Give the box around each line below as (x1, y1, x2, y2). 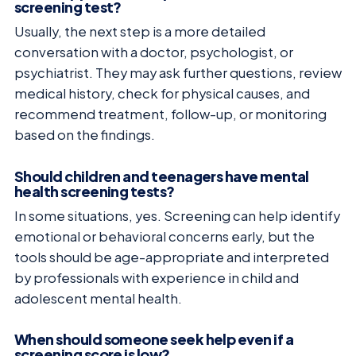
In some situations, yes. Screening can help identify (14, 207, 340, 224)
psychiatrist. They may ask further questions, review (14, 64, 342, 82)
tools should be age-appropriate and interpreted (14, 248, 329, 265)
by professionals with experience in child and (14, 269, 299, 286)
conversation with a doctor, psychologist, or (14, 44, 293, 61)
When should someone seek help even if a (14, 330, 294, 349)
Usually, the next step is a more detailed (14, 23, 265, 41)
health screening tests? (14, 181, 175, 200)
